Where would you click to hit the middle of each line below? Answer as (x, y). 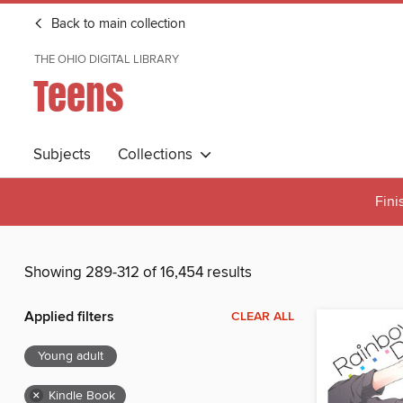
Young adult (71, 357)
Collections (159, 155)
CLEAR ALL (263, 317)
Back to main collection (116, 24)
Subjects (62, 155)
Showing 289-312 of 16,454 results (138, 273)
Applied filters (69, 318)
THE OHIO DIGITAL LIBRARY (107, 59)
